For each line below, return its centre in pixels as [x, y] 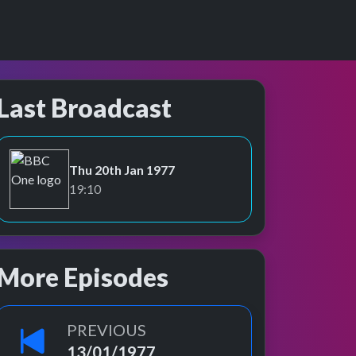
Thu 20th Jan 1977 [122, 169]
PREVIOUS [106, 330]
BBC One [35, 187]
